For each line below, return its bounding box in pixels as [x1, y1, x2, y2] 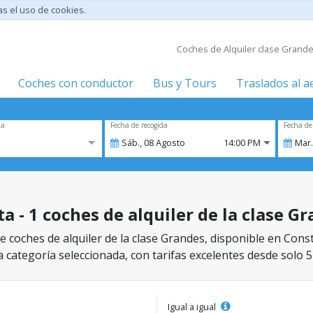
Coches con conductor [18, 75, 133, 91]
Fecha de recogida [110, 120, 168, 130]
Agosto [156, 136, 185, 149]
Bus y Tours [153, 75, 217, 91]
